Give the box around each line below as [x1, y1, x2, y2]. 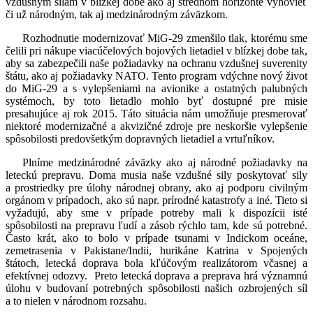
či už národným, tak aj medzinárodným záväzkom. [6, 8, 228, 21]
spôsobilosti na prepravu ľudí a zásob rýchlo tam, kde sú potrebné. [6, 219, 307, 232]
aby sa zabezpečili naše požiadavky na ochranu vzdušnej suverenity [6, 57, 307, 70]
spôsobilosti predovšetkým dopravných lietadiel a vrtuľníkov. [6, 133, 275, 145]
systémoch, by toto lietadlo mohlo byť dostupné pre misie [6, 95, 307, 108]
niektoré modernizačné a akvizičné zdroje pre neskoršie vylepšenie [6, 120, 307, 133]
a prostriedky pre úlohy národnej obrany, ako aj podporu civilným [6, 182, 307, 194]
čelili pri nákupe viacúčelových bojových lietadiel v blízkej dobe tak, [6, 45, 307, 57]
